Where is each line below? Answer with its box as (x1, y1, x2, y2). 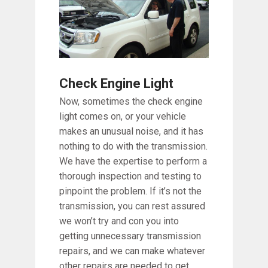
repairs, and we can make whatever (59, 245, 205, 257)
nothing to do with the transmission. (59, 140, 208, 152)
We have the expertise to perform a (59, 155, 207, 167)
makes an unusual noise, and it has (59, 125, 203, 137)
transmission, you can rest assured (59, 200, 205, 212)
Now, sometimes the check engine (59, 95, 203, 107)
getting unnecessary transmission (59, 230, 201, 242)
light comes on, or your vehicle (59, 110, 186, 122)
